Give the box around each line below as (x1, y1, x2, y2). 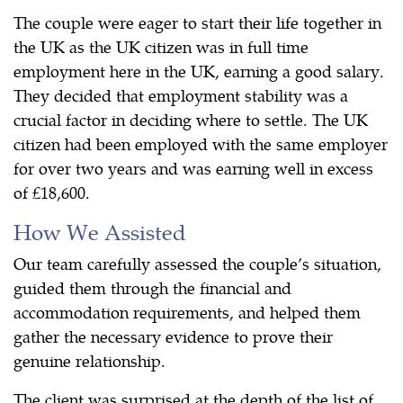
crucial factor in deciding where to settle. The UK (13, 107, 368, 130)
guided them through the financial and (13, 275, 291, 299)
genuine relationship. (13, 348, 166, 372)
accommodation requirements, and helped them (13, 300, 361, 323)
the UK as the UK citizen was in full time (13, 34, 309, 58)
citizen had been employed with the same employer (13, 131, 388, 155)
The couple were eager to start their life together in (13, 10, 381, 33)
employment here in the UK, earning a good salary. (13, 58, 384, 82)
